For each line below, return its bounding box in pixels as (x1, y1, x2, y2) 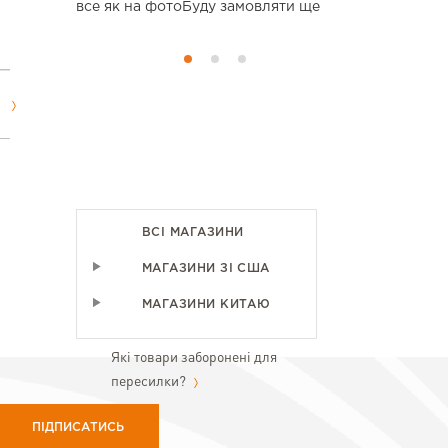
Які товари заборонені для (111, 351, 277, 365)
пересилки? (111, 375, 189, 389)
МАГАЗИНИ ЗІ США (142, 263, 270, 274)
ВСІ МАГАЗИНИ (142, 227, 244, 238)
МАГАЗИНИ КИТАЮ (142, 299, 271, 310)
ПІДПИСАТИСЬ (32, 422, 124, 433)
